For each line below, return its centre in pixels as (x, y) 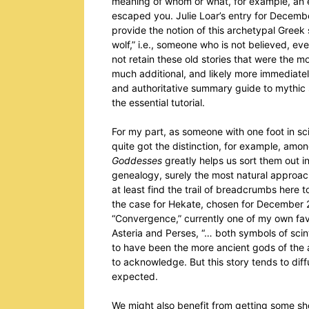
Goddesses (137, 160)
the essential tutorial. (158, 102)
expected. (135, 276)
